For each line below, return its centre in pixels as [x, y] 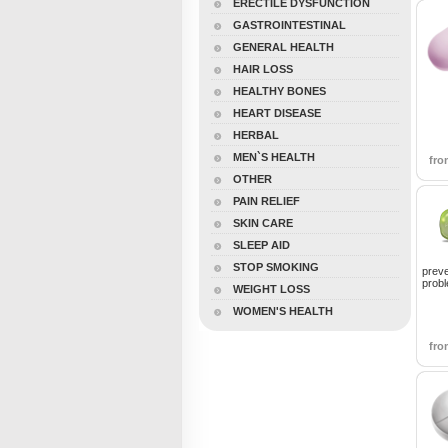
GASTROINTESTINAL [289, 25]
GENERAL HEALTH [283, 47]
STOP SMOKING [276, 267]
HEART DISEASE [277, 113]
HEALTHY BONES [279, 91]
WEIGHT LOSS [271, 289]
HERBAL [256, 135]
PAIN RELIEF [266, 201]
